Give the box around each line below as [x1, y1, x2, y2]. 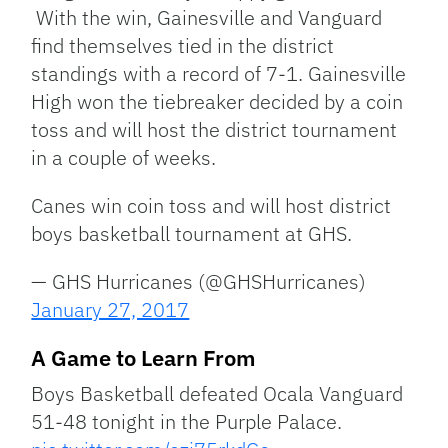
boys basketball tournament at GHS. [31, 219, 353, 247]
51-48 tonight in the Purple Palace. [31, 407, 343, 435]
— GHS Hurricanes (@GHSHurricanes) [31, 267, 367, 295]
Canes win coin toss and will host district [31, 191, 392, 219]
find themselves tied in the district [31, 31, 335, 59]
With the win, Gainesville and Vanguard [31, 3, 383, 31]
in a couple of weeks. [31, 143, 217, 171]
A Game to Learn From [31, 342, 257, 372]
